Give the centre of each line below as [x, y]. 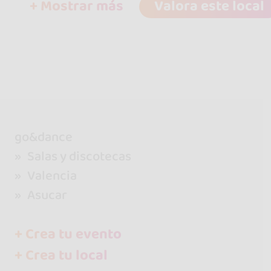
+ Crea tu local [61, 256]
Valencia [52, 176]
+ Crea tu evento [68, 234]
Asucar [46, 195]
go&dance [43, 137]
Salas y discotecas [80, 157]
